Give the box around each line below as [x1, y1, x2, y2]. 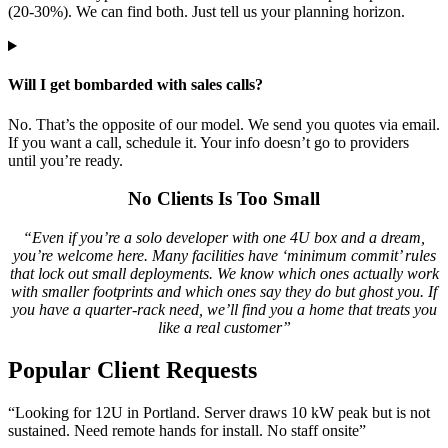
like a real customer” [157, 319, 291, 337]
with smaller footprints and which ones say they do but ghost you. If [11, 283, 437, 301]
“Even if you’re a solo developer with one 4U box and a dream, [23, 229, 425, 247]
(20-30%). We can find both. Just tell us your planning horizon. [8, 3, 405, 21]
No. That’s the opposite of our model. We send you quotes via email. [8, 115, 440, 133]
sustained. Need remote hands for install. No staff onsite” [8, 421, 366, 439]
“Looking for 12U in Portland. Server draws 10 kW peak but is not [8, 403, 430, 421]
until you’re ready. [8, 151, 123, 169]
